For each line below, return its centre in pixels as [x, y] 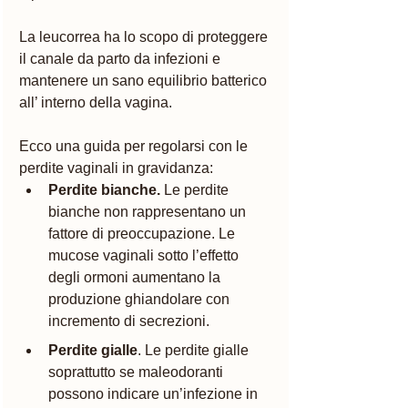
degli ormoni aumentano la [136, 277]
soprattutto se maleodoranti [138, 372]
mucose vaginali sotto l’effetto [145, 255]
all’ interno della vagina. [99, 102]
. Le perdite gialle [195, 350]
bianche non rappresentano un [149, 211]
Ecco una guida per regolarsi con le [135, 146]
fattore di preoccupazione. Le [143, 233]
